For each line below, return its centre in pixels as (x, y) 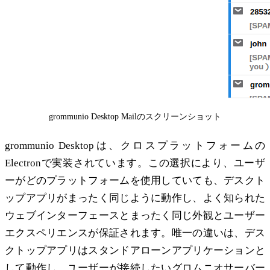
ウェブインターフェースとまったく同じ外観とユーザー (135, 216)
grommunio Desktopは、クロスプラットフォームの (135, 146)
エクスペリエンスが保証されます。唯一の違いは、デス (135, 233)
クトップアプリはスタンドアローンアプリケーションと (135, 251)
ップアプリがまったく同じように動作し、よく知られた (135, 198)
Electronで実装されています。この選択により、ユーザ (135, 163)
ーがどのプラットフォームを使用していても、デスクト (135, 181)
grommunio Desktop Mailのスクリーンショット (135, 117)
